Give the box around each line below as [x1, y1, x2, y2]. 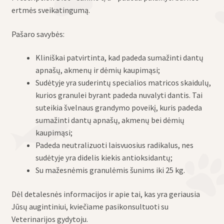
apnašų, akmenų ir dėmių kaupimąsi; [35, 65, 160, 75]
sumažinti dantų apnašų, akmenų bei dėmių [35, 115, 184, 125]
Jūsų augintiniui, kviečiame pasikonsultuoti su [11, 201, 168, 211]
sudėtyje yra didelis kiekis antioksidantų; [35, 152, 172, 163]
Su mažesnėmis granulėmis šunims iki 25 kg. [35, 165, 185, 175]
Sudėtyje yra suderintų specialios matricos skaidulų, [35, 77, 211, 88]
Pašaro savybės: [11, 28, 64, 39]
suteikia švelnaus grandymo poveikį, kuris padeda [35, 102, 202, 113]
